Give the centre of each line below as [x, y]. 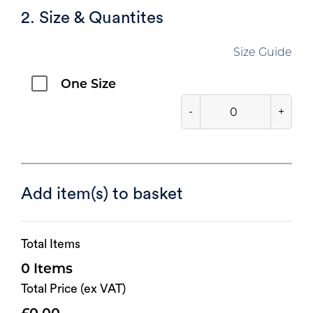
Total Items [51, 244]
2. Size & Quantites [92, 19]
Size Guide [263, 53]
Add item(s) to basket [102, 195]
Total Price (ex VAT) [73, 289]
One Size [88, 85]
